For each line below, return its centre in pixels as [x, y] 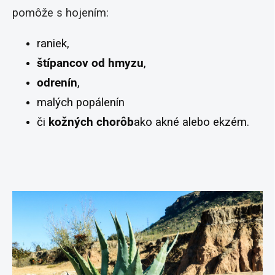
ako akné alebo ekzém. [192, 122]
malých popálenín [81, 103]
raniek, [53, 44]
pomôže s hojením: [60, 13]
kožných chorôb [91, 122]
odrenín [57, 83]
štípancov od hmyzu [90, 64]
